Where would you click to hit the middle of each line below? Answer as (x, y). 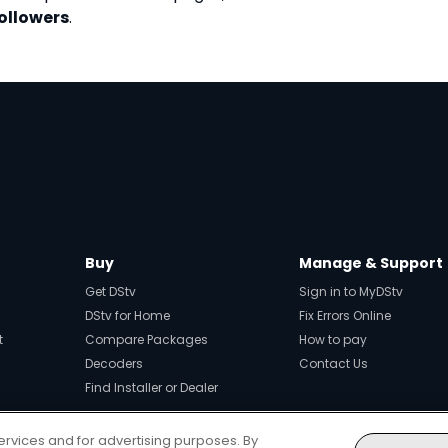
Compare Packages (146, 340)
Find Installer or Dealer (151, 388)
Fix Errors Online (345, 316)
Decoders (113, 364)
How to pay (333, 340)
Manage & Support (371, 263)
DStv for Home (127, 316)
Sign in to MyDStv (351, 292)
